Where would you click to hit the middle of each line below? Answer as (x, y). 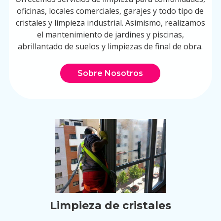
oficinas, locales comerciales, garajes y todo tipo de (110, 11)
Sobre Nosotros (110, 73)
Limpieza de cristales (110, 205)
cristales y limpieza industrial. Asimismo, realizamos (110, 23)
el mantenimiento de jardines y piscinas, (110, 35)
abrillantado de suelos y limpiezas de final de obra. (110, 46)
